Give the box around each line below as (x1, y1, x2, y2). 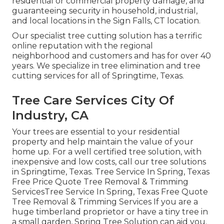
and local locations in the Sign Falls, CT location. (12, 15, 200, 25)
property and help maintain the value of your (12, 136, 193, 146)
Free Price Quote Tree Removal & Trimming (12, 176, 188, 186)
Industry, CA (12, 107, 88, 122)
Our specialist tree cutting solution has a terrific (12, 30, 202, 40)
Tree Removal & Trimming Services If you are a (12, 196, 198, 206)
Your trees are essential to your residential (12, 126, 180, 136)
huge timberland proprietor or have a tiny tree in (12, 206, 208, 216)
